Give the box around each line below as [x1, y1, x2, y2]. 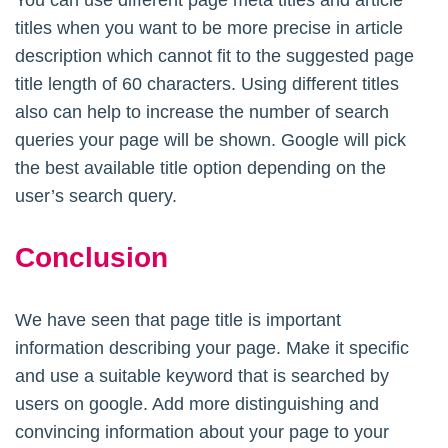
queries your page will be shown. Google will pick [15, 129, 406, 150]
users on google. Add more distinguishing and [15, 393, 379, 414]
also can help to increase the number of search [15, 101, 389, 122]
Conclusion [15, 241, 168, 273]
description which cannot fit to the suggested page [15, 45, 414, 66]
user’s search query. [15, 185, 177, 206]
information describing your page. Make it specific [15, 337, 409, 358]
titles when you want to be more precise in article [15, 17, 403, 38]
